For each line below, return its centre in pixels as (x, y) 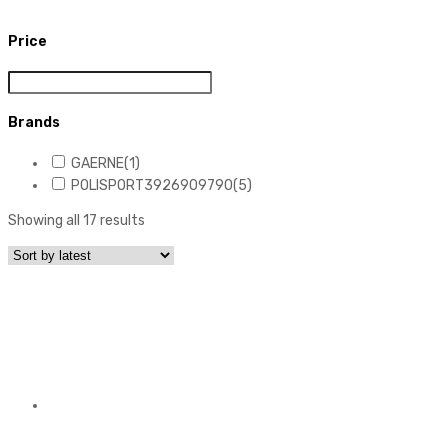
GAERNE (97, 163)
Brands (34, 123)
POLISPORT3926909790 (152, 185)
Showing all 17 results (76, 220)
